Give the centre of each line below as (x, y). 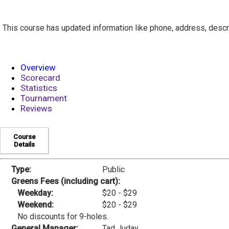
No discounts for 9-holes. (60, 216)
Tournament (44, 98)
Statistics (39, 88)
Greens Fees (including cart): (66, 181)
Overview (38, 67)
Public (113, 169)
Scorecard (40, 78)
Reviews (36, 108)
